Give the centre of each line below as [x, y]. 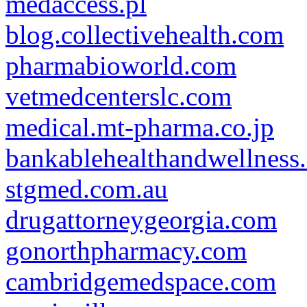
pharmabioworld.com [121, 65]
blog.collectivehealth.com [145, 35]
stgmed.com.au [87, 189]
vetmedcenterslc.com [119, 96]
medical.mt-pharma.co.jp [140, 127]
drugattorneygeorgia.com [141, 220]
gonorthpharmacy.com [126, 250]
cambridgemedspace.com [141, 281]
